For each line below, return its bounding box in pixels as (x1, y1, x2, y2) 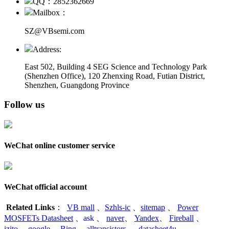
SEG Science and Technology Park (93, 62, 207, 71)
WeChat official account (4, 182, 87, 191)
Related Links (4, 203, 55, 212)
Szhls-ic (105, 203, 130, 212)
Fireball (169, 214, 194, 223)
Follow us (4, 99, 44, 110)
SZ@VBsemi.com (25, 26, 84, 35)
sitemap (141, 203, 165, 212)
